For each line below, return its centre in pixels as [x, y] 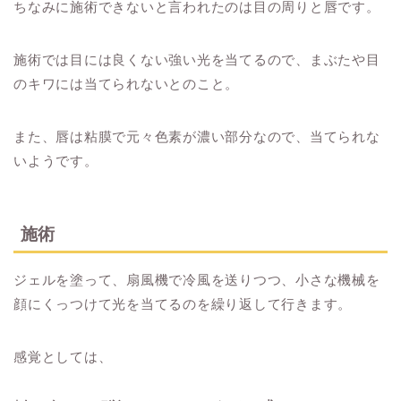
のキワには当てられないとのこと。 [127, 84]
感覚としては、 [63, 356]
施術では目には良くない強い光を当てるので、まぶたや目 [197, 60]
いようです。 [56, 161]
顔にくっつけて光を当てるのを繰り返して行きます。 [183, 303]
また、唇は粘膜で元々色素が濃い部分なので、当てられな [197, 137]
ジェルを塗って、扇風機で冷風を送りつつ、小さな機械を [197, 279]
